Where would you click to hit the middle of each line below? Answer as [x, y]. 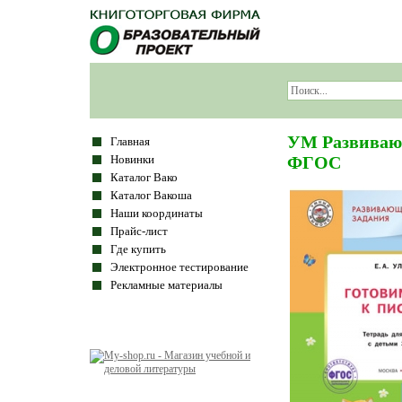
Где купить [138, 249]
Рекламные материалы [166, 285]
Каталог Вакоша [151, 195]
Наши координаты [157, 213]
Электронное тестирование [179, 267]
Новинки [132, 159]
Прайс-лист [139, 231]
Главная [130, 141]
